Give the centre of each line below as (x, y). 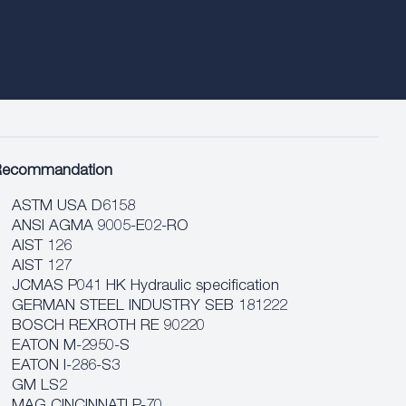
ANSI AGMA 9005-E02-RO (101, 227)
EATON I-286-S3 (66, 367)
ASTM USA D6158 (74, 207)
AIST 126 (42, 247)
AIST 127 (42, 267)
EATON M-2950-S (71, 347)
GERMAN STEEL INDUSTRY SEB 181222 (150, 307)
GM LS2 (40, 387)
